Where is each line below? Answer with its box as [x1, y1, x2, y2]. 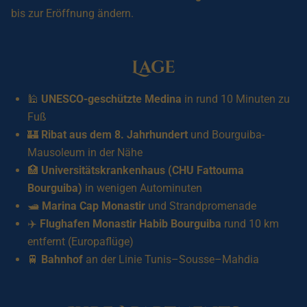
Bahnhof [41, 253, 83, 266]
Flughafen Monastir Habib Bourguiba [40, 217, 221, 230]
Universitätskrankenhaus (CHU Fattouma [41, 164, 244, 177]
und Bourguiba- [188, 128, 265, 141]
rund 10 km [221, 217, 279, 230]
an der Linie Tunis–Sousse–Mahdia [83, 253, 259, 266]
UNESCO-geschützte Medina [41, 93, 182, 106]
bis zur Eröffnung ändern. [11, 7, 134, 20]
